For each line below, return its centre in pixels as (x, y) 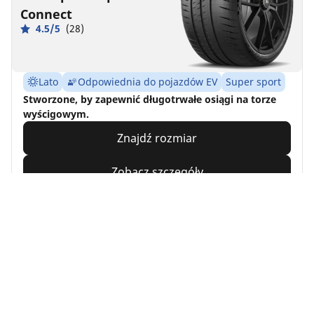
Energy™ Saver (66, 294)
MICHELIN (52, 275)
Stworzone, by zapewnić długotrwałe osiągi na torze (150, 100)
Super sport (253, 82)
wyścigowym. (56, 114)
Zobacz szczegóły (157, 172)
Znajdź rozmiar (157, 138)
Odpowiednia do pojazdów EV (148, 82)
